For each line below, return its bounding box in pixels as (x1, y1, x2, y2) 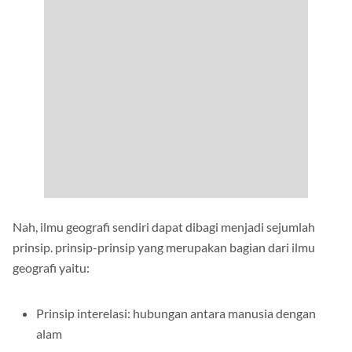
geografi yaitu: (13, 260, 90, 276)
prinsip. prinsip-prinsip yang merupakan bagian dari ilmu (13, 240, 315, 255)
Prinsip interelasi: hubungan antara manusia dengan (36, 306, 316, 321)
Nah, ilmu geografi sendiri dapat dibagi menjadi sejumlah (13, 219, 315, 235)
